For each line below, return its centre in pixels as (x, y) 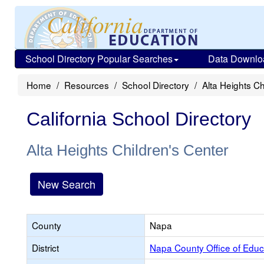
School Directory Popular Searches (99, 59)
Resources (87, 85)
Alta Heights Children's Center (128, 150)
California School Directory (139, 119)
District (45, 247)
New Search (67, 184)
